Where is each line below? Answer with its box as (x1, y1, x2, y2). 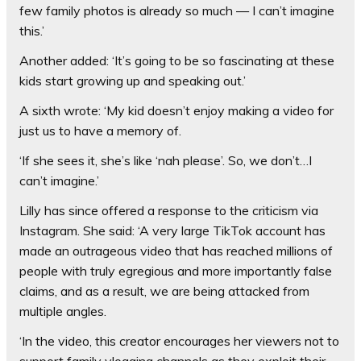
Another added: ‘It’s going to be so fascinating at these (19, 52, 334, 69)
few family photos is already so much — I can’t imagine (19, 2, 334, 19)
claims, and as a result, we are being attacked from (19, 283, 309, 300)
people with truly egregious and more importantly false (19, 263, 332, 280)
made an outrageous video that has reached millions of (19, 243, 333, 259)
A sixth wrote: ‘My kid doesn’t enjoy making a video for (19, 102, 334, 119)
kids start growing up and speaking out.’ (19, 73, 246, 89)
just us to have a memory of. (19, 122, 181, 139)
